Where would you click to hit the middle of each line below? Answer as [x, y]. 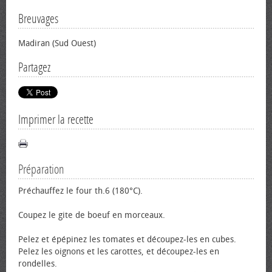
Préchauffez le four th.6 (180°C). [80, 191]
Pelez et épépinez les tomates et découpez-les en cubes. [127, 240]
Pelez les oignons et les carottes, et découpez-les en [119, 252]
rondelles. [38, 264]
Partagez [34, 67]
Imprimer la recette [56, 120]
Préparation [41, 169]
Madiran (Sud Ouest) [57, 43]
